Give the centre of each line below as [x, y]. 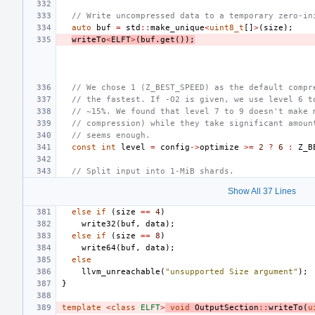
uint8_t [227, 27]
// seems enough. [111, 135]
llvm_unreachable [121, 271]
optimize [219, 147]
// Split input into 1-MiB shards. [153, 171]
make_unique [178, 27]
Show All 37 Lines [262, 191]
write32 [99, 224]
